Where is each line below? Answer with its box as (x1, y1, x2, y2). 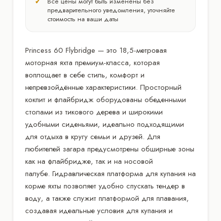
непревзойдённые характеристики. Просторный (25, 81, 182, 93)
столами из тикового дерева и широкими (25, 106, 163, 117)
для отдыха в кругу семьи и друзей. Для (25, 131, 160, 142)
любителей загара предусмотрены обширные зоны (25, 143, 194, 154)
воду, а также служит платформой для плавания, (25, 192, 189, 204)
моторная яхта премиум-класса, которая (25, 57, 160, 68)
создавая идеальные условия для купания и (25, 205, 173, 216)
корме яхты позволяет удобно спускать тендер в (25, 180, 185, 191)
